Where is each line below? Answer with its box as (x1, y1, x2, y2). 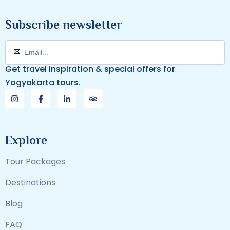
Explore (5, 132, 47, 147)
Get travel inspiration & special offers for (5, 63, 175, 75)
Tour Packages (5, 155, 65, 167)
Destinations (5, 176, 55, 188)
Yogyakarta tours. (5, 76, 81, 88)
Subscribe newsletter (5, 17, 122, 31)
